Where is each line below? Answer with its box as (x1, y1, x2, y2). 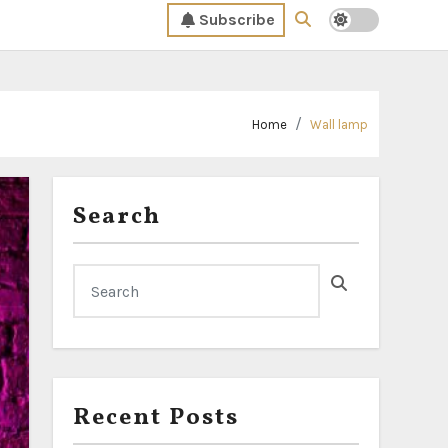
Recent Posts (73, 401, 239, 435)
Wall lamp (310, 117, 368, 132)
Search (73, 200, 161, 234)
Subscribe (199, 10, 275, 29)
